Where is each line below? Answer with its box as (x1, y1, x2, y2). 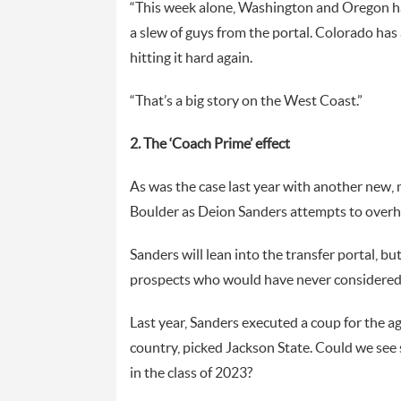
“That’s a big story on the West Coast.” (129, 93, 363, 108)
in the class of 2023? (129, 365, 252, 380)
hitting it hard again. (129, 50, 252, 65)
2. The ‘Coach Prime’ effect (129, 136, 290, 151)
